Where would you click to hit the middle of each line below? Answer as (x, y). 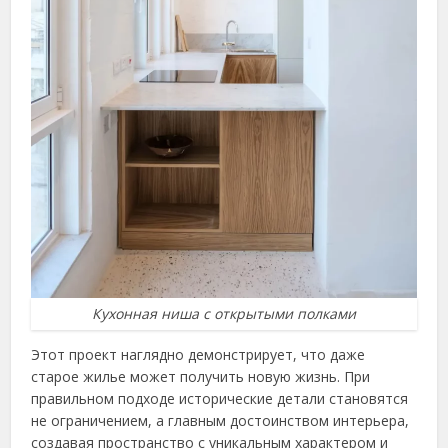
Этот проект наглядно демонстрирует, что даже (198, 354)
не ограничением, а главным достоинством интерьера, (220, 420)
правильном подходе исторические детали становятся (220, 398)
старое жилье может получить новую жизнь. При (201, 376)
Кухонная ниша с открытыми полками (224, 313)
